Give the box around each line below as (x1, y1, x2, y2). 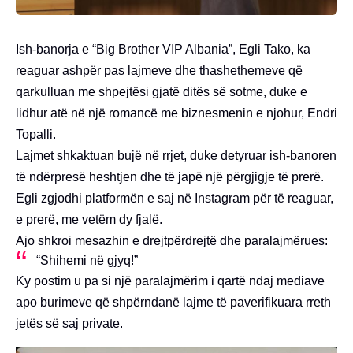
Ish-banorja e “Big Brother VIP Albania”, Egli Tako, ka (16, 42, 310, 56)
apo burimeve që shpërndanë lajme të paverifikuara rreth (16, 295, 331, 309)
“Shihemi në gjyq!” (35, 253, 138, 267)
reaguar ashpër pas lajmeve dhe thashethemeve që (16, 63, 303, 77)
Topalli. (16, 127, 56, 141)
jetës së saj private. (16, 316, 123, 330)
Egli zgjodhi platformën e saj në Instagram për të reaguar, (16, 191, 333, 205)
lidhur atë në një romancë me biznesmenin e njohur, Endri (16, 106, 337, 120)
